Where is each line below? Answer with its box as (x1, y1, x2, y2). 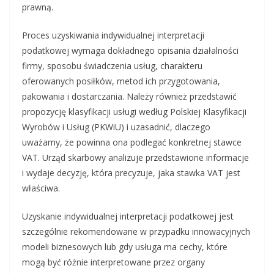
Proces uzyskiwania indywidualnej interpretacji (22, 29, 204, 42)
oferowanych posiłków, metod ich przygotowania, (22, 75, 220, 87)
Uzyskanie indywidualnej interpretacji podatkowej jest (22, 210, 234, 223)
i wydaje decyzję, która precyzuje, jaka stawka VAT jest (22, 167, 240, 179)
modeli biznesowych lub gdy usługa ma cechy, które (22, 241, 228, 253)
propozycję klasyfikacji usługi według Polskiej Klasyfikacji (22, 106, 246, 118)
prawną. (22, 1, 53, 13)
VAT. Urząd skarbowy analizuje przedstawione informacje (22, 152, 249, 164)
